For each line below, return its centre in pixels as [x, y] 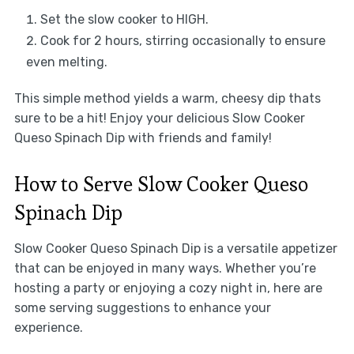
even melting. [66, 62]
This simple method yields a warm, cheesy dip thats [167, 98]
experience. [48, 327]
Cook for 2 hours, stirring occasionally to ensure [183, 40]
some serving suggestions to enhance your [142, 307]
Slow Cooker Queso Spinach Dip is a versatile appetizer [175, 248]
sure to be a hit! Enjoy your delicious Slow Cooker [159, 118]
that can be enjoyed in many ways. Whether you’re [165, 268]
